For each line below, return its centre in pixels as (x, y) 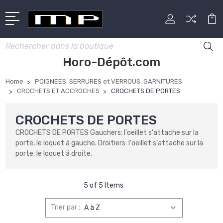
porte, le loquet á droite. (54, 153)
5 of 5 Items (104, 185)
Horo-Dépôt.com (111, 62)
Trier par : (66, 208)
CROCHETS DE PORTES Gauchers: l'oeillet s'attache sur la (107, 132)
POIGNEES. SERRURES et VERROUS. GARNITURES (109, 81)
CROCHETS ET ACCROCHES (58, 91)
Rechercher (24, 43)
